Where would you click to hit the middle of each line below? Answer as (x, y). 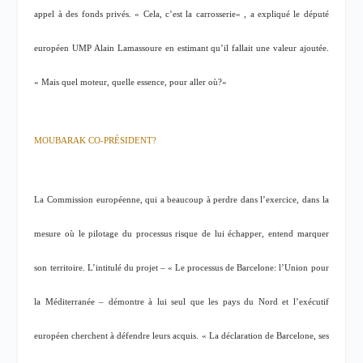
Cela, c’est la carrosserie (189, 14)
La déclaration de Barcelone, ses (269, 335)
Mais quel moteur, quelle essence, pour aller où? (132, 82)
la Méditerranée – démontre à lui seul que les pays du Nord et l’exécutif (181, 301)
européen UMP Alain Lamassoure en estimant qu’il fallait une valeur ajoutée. (181, 48)
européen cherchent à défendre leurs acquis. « (122, 335)
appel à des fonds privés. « (89, 14)
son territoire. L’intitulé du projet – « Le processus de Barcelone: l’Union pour (181, 267)
